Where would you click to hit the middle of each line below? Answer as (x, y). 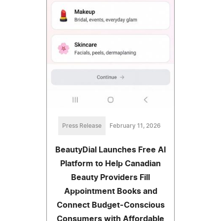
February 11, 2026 (135, 126)
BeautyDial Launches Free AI (110, 150)
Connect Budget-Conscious (110, 205)
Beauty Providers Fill (110, 177)
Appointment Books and (110, 191)
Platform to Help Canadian (110, 164)
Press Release (82, 126)
